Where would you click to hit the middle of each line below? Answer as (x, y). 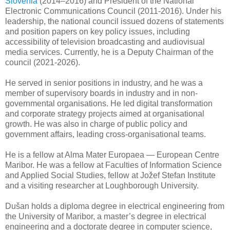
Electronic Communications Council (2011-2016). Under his (113, 11)
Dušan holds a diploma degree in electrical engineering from (115, 206)
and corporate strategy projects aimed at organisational (105, 113)
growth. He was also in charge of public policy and (96, 124)
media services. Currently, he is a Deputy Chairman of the (109, 52)
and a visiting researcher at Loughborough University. (102, 185)
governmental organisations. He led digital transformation (109, 103)
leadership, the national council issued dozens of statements (114, 21)
